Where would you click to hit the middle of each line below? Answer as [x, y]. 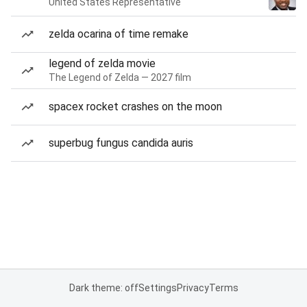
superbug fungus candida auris [121, 143]
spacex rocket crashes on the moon [135, 107]
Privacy [193, 288]
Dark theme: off [103, 288]
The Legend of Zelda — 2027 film [120, 77]
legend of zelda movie [102, 63]
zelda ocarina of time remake [119, 34]
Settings [157, 288]
